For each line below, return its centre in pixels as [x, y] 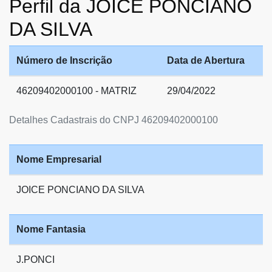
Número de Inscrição [64, 60]
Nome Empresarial [59, 159]
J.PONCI [36, 259]
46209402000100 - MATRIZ [76, 90]
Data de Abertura [206, 60]
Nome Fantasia [51, 229]
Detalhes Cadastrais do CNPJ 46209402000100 [114, 120]
